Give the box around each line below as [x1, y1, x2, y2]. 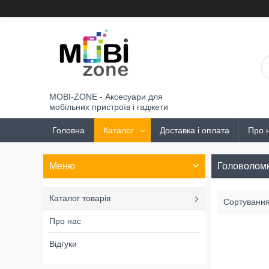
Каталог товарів [49, 193, 110, 203]
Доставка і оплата [160, 125, 229, 135]
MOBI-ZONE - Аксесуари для [49, 92, 163, 101]
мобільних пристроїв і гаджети [49, 102, 168, 112]
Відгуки [49, 239, 77, 249]
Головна [52, 125, 85, 135]
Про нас [49, 216, 81, 226]
